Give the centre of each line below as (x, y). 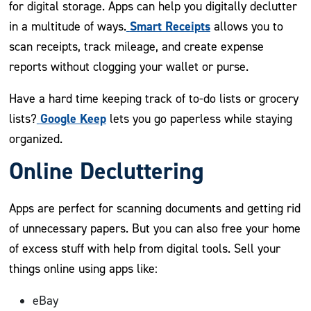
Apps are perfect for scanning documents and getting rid (154, 208)
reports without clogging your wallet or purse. (130, 67)
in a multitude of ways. (67, 26)
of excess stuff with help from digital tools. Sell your (144, 249)
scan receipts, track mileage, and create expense (136, 47)
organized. (35, 139)
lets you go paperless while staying (199, 119)
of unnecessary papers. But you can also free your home (154, 228)
